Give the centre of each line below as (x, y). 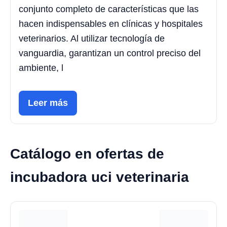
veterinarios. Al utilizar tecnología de (92, 39)
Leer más (48, 103)
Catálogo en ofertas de (87, 154)
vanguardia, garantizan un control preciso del (110, 53)
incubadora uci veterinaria (100, 177)
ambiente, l (41, 68)
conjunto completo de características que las (109, 9)
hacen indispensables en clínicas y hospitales (111, 24)
